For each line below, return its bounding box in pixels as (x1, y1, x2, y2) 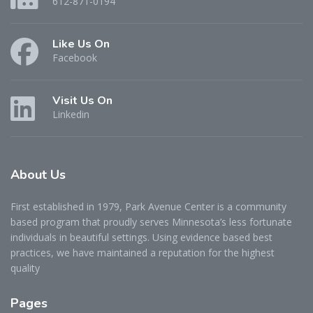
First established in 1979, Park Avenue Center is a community (10, 200, 286, 214)
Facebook (52, 50, 97, 64)
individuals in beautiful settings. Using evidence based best (10, 231, 272, 245)
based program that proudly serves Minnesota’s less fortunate (10, 215, 292, 229)
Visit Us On (52, 92, 112, 108)
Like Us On (52, 36, 110, 52)
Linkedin (52, 107, 89, 121)
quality (10, 261, 40, 275)
